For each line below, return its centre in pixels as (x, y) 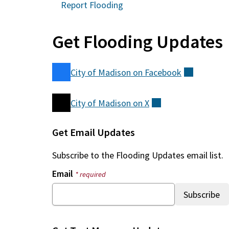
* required (91, 174)
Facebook (163, 72)
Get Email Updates (94, 132)
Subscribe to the (84, 155)
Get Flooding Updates (138, 42)
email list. (204, 155)
